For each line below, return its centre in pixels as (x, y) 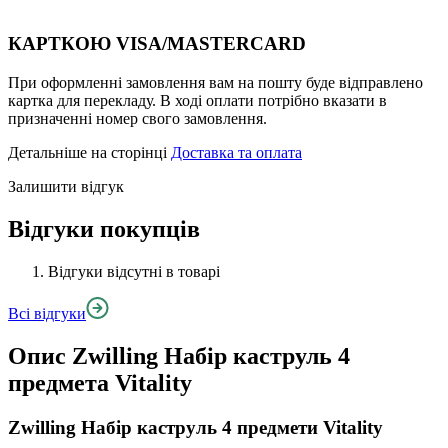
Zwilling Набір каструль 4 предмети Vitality (195, 427)
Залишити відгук (66, 186)
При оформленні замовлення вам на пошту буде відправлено (215, 82)
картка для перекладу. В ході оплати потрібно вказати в (197, 100)
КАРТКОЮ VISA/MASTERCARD (157, 44)
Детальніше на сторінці (89, 152)
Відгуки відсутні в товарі (134, 271)
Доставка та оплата (236, 152)
